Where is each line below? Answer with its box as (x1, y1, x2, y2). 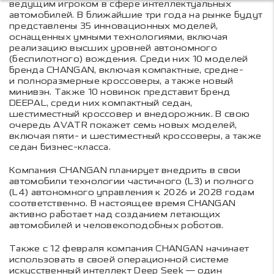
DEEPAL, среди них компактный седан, (9, 98, 193, 109)
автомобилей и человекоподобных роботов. (9, 220, 224, 231)
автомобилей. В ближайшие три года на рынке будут (9, 10, 263, 21)
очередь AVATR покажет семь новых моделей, (9, 120, 237, 131)
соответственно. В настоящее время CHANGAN (9, 198, 236, 209)
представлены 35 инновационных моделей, (9, 21, 218, 32)
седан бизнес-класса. (9, 142, 111, 153)
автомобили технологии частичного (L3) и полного (9, 176, 254, 187)
